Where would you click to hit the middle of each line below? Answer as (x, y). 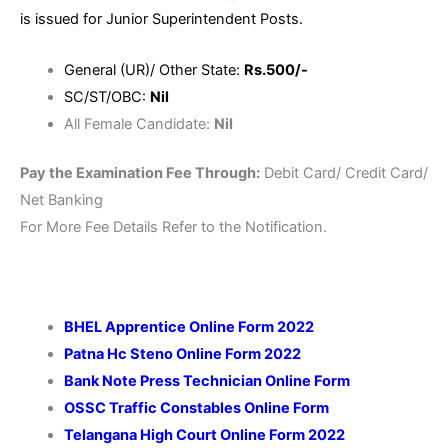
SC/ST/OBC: (106, 96)
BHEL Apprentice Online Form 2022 (188, 327)
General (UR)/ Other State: (153, 69)
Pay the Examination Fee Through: (140, 172)
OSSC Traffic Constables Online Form (197, 408)
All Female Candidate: (138, 123)
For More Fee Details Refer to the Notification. (173, 226)
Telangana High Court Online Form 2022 (204, 435)
